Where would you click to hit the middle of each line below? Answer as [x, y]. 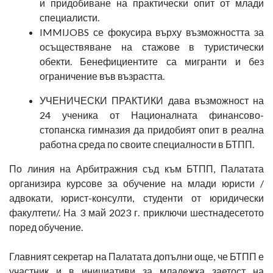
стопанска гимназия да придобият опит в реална [152, 129]
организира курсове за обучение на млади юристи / [136, 183]
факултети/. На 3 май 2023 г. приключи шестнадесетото [136, 212]
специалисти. [69, 17]
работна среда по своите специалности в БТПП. [147, 144]
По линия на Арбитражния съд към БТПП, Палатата [136, 168]
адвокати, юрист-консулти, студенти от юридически [136, 197]
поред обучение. [46, 227]
